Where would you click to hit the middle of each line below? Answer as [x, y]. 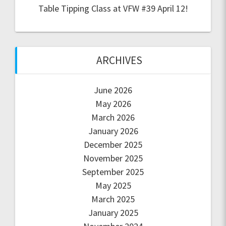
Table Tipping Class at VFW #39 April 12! [113, 8]
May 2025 [113, 185]
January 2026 [113, 131]
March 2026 [113, 117]
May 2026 [113, 103]
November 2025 [113, 158]
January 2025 [113, 212]
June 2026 [113, 90]
